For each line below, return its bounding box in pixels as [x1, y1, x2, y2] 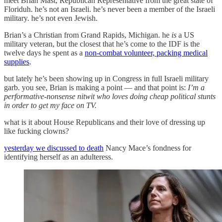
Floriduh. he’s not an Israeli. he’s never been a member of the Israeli [4, 4, 215, 13]
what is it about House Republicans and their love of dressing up [4, 117, 205, 126]
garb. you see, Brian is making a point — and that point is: [4, 83, 188, 92]
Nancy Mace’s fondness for [104, 143, 191, 152]
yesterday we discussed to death [4, 143, 104, 152]
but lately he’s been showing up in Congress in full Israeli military [4, 74, 209, 83]
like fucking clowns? [4, 126, 69, 135]
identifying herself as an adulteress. [4, 152, 113, 161]
